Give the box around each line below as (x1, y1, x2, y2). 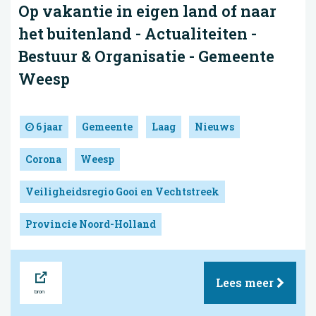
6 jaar (34, 119, 63, 133)
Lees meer (216, 274, 276, 290)
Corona (25, 152, 61, 166)
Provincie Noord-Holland (25, 217, 156, 231)
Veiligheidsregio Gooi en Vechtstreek (25, 184, 219, 198)
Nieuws (195, 119, 234, 133)
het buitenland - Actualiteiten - (18, 23, 257, 44)
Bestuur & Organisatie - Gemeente (18, 45, 274, 66)
